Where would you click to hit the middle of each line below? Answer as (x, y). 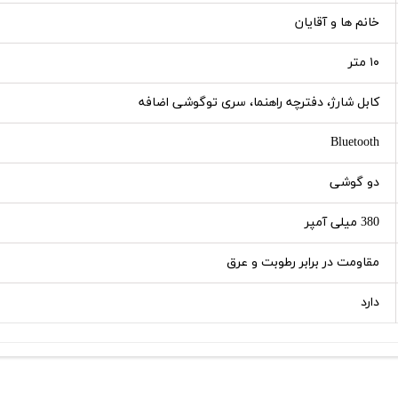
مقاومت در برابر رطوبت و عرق (303, 262)
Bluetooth (355, 142)
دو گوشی (354, 182)
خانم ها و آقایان (337, 22)
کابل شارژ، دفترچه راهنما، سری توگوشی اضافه (259, 102)
